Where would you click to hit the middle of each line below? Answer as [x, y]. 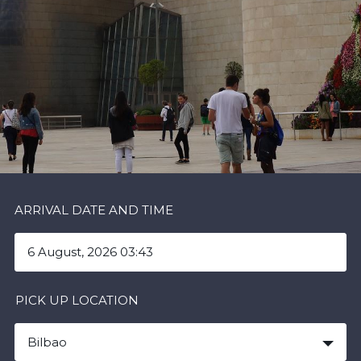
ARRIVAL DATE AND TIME [93, 210]
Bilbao [47, 342]
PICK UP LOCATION [77, 300]
